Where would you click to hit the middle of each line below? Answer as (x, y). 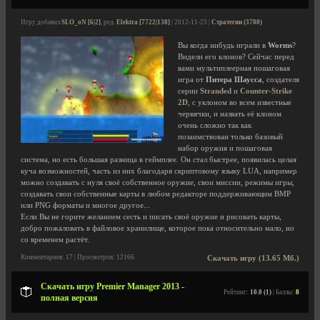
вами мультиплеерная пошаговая (234, 68)
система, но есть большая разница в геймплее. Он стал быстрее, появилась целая (159, 160)
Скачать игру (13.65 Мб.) (253, 258)
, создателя (281, 80)
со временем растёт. (55, 240)
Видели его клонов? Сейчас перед (236, 57)
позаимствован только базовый (230, 137)
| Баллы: (284, 292)
